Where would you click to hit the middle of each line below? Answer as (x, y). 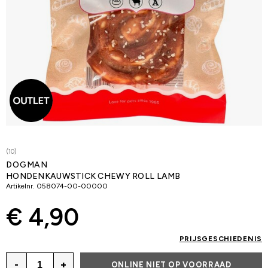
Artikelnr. (20, 186)
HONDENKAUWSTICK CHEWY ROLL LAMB (93, 176)
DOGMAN (27, 165)
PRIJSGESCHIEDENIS (220, 239)
